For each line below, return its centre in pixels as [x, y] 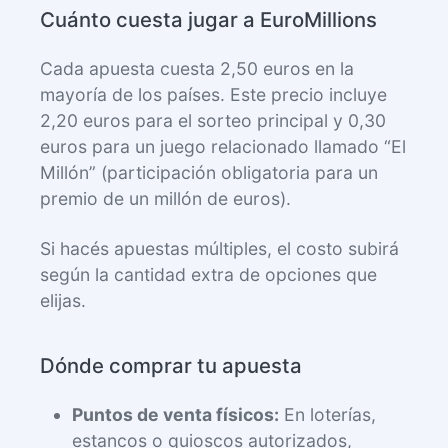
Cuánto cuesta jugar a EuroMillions [208, 20]
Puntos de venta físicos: [175, 415]
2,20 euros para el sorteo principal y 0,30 [213, 121]
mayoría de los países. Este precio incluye [213, 95]
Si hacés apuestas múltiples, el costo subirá [219, 249]
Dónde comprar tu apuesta [171, 366]
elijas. [63, 301]
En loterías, [327, 415]
